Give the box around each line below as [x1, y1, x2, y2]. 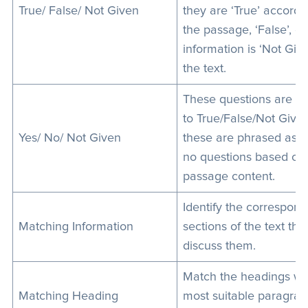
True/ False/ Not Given [18, 5, 139, 17]
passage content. [182, 170, 275, 183]
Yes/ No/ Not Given [18, 132, 121, 144]
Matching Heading [18, 290, 122, 302]
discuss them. [182, 240, 256, 252]
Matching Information [18, 221, 133, 233]
